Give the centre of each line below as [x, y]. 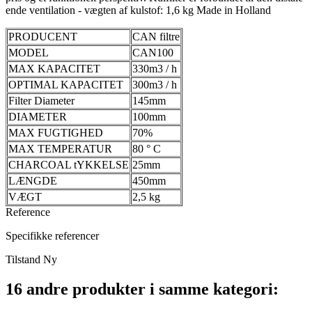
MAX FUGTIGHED [56, 133]
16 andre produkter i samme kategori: [142, 289]
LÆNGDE [33, 181]
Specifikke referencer [52, 236]
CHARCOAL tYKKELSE [69, 165]
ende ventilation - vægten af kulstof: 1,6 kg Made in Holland [138, 10]
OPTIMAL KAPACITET [66, 85]
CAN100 [153, 53]
